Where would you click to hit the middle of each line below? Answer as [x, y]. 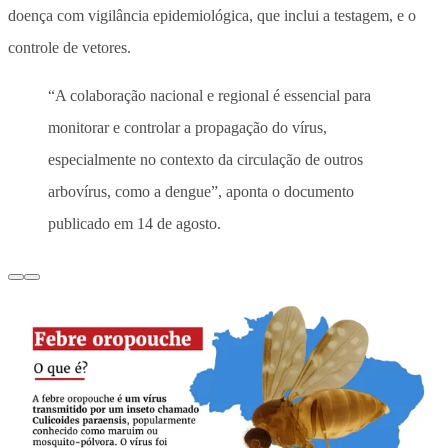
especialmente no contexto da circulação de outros [205, 159]
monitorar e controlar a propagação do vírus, [187, 127]
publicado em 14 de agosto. [134, 223]
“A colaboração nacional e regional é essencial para [209, 95]
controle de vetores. [69, 47]
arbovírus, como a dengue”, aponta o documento [201, 191]
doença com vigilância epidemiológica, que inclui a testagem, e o [212, 15]
